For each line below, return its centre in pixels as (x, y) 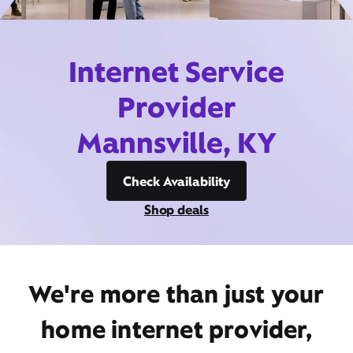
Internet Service (176, 72)
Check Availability (176, 181)
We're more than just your (176, 294)
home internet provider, (176, 329)
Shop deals (176, 210)
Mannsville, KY (176, 143)
